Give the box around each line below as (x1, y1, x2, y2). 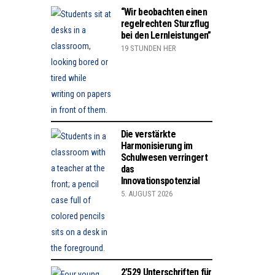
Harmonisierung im (120, 140, 193, 152)
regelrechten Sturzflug (120, 18, 209, 30)
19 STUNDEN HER (120, 44, 176, 53)
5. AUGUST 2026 (120, 189, 172, 199)
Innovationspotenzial (120, 175, 200, 187)
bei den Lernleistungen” (120, 29, 211, 42)
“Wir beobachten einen (120, 6, 207, 18)
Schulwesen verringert (120, 152, 207, 164)
